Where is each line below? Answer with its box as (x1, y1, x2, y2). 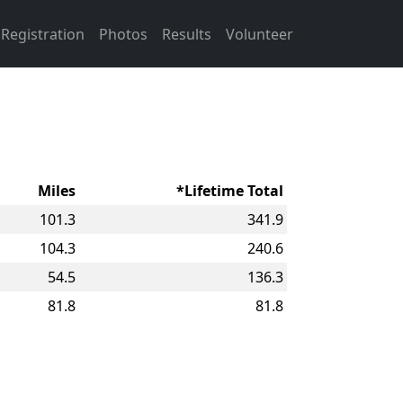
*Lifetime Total (176, 181, 283, 201)
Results (162, 23, 211, 44)
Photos (99, 23, 148, 44)
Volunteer (226, 23, 293, 44)
